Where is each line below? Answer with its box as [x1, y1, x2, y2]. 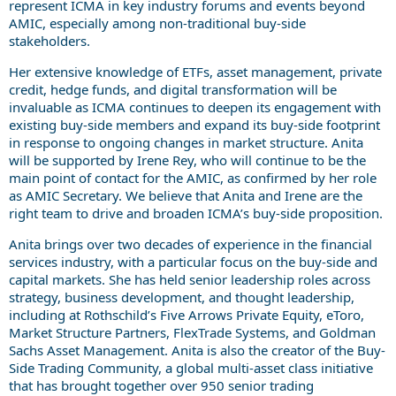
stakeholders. [9, 31, 90, 49]
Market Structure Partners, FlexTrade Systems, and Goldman [9, 323, 376, 341]
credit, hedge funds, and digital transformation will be [9, 80, 337, 98]
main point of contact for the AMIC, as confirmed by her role [9, 168, 377, 187]
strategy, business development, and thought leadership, [9, 287, 354, 306]
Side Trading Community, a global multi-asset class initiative [9, 358, 373, 377]
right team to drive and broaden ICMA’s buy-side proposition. [9, 203, 383, 222]
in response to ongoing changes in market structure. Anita [9, 133, 363, 151]
